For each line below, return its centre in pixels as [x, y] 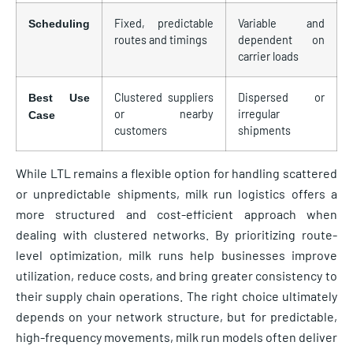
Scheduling [59, 24]
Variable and [281, 24]
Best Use [59, 98]
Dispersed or [281, 98]
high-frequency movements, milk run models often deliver [176, 337]
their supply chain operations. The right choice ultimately [176, 296]
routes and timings [161, 40]
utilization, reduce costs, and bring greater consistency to [176, 276]
